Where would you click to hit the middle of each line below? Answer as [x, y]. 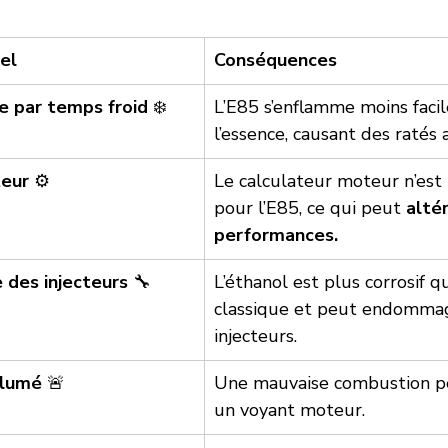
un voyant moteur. [289, 410]
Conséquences [275, 60]
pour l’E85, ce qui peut [310, 208]
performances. [276, 235]
